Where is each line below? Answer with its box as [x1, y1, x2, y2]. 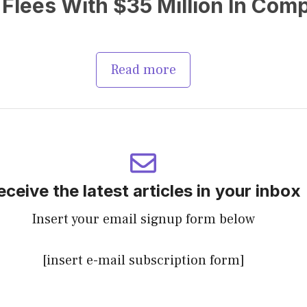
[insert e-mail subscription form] [42, 251, 245, 270]
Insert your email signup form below [32, 210, 255, 229]
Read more [110, 61, 176, 79]
